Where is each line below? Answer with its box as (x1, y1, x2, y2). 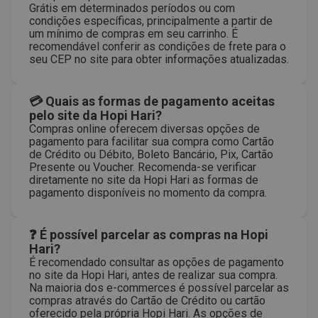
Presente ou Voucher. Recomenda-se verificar (29, 160, 256, 174)
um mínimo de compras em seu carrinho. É (29, 27, 238, 40)
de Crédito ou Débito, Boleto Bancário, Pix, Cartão (29, 148, 273, 161)
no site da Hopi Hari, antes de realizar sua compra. (29, 268, 278, 282)
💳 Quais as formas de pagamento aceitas (29, 94, 275, 109)
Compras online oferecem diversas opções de (29, 122, 260, 136)
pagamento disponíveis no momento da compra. (29, 186, 267, 199)
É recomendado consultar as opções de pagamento (29, 256, 284, 269)
